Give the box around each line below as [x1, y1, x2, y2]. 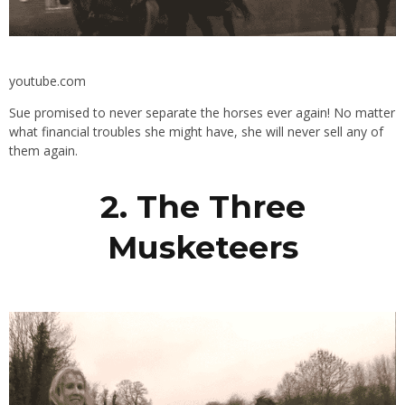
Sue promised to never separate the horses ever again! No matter [9, 104, 395, 122]
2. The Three [99, 187, 306, 227]
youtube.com [9, 72, 86, 90]
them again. [9, 142, 78, 160]
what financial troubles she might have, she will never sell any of [9, 123, 383, 141]
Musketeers [107, 228, 298, 268]
